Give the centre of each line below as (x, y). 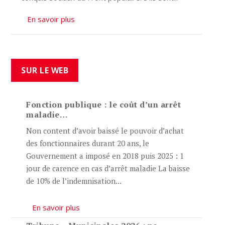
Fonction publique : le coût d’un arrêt (104, 105)
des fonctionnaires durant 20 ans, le (88, 143)
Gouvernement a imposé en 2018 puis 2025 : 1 (105, 156)
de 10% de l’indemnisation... (74, 181)
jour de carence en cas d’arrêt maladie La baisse (108, 168)
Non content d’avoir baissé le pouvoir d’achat (105, 131)
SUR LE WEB (45, 71)
